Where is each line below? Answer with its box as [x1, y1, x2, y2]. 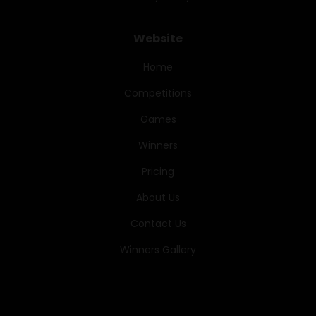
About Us [136, 190, 180, 205]
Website [133, 30, 183, 47]
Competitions [124, 85, 192, 100]
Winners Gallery [120, 242, 196, 257]
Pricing [142, 164, 174, 178]
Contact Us [130, 216, 186, 231]
